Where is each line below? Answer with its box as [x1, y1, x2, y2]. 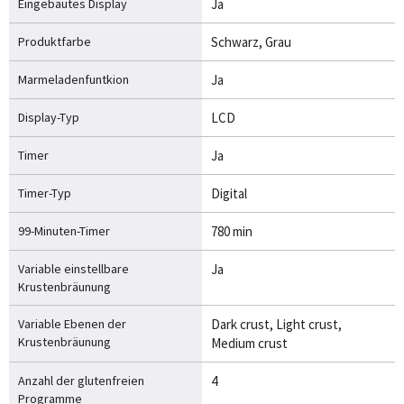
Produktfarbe [18, 32, 91, 50]
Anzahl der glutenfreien [18, 372, 144, 389]
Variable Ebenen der [18, 315, 126, 332]
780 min [211, 222, 252, 240]
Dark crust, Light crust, [211, 315, 342, 333]
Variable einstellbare [18, 260, 129, 277]
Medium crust [211, 334, 288, 352]
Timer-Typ [18, 184, 71, 201]
